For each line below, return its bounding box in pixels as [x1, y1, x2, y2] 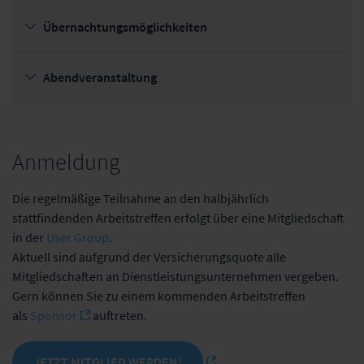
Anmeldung [12, 146, 120, 176]
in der [12, 228, 46, 245]
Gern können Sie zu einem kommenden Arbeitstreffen [12, 287, 305, 304]
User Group [46, 228, 109, 245]
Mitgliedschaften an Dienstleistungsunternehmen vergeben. [12, 267, 339, 284]
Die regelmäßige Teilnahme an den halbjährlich [12, 189, 269, 206]
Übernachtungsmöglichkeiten [43, 18, 207, 35]
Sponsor [30, 306, 77, 323]
